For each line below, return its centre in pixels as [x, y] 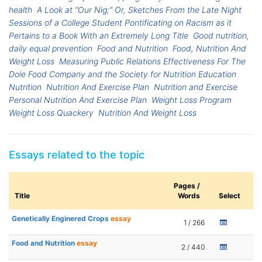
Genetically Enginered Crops [61, 219]
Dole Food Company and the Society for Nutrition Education [123, 74]
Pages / [187, 186]
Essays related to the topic [77, 155]
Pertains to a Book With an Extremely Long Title [99, 36]
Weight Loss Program [192, 100]
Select [230, 196]
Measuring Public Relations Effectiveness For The [153, 61]
